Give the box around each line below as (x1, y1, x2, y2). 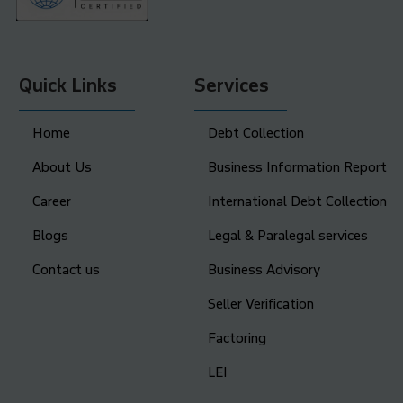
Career (31, 193, 71, 210)
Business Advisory (208, 261, 321, 278)
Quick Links (18, 74, 117, 96)
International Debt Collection (208, 193, 388, 210)
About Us (31, 158, 92, 175)
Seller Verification (208, 295, 315, 312)
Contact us (31, 261, 100, 278)
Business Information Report (208, 158, 388, 175)
